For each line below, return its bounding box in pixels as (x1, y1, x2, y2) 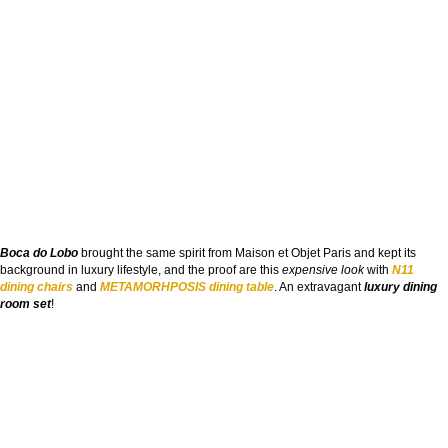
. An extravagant (274, 279, 364, 294)
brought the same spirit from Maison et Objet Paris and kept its (81, 245, 416, 260)
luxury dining (364, 279, 437, 294)
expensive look (282, 262, 367, 277)
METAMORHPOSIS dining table (100, 279, 274, 294)
